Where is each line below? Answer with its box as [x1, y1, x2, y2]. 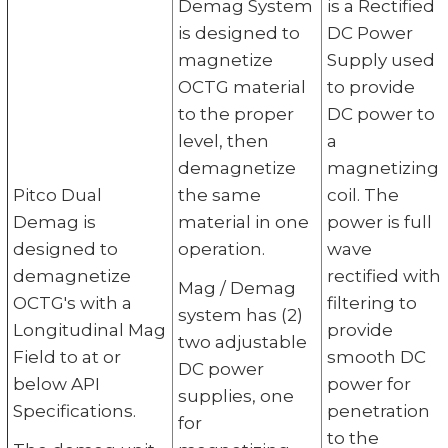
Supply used [326, 49, 435, 70]
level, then [177, 130, 269, 151]
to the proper [177, 103, 294, 124]
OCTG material [177, 76, 306, 97]
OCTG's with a [12, 292, 132, 313]
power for [326, 373, 411, 394]
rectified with [326, 265, 441, 286]
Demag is [12, 211, 96, 232]
